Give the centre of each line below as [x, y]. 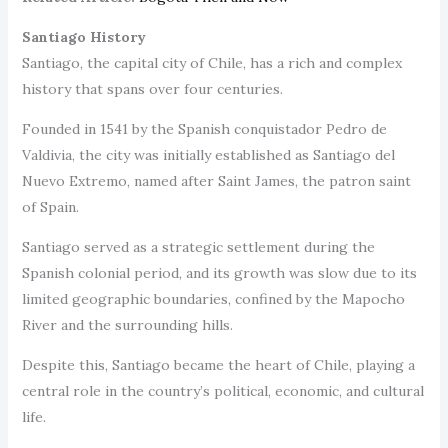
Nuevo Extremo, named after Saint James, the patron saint [216, 180]
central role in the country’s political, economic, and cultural [222, 390]
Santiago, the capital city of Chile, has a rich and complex [211, 62]
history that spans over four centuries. [154, 88]
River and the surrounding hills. [129, 324]
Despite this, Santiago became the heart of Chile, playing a [218, 364]
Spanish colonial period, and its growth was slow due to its [219, 272]
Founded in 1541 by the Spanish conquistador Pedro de [204, 128]
